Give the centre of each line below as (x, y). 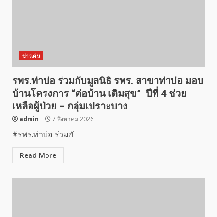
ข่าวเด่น (31, 56)
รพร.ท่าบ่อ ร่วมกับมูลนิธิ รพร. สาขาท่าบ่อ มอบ (108, 81)
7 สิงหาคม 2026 (72, 119)
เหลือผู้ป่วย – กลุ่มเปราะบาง (71, 106)
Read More (38, 155)
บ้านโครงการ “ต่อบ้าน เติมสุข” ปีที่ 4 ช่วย (99, 93)
